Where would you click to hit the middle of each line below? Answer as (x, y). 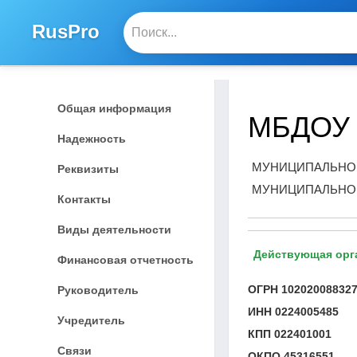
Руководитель (98, 290)
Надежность (92, 138)
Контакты (84, 199)
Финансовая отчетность (126, 259)
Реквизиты (88, 169)
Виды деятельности (114, 229)
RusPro (66, 31)
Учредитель (91, 320)
